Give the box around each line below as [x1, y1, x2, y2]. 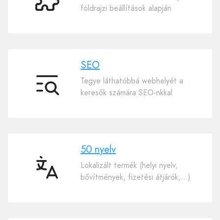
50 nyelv [81, 142, 116, 157]
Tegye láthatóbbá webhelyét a [81, 75, 183, 86]
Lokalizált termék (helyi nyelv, [81, 159, 178, 171]
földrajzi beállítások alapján [81, 2, 171, 14]
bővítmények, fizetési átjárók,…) [81, 171, 191, 183]
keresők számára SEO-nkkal [81, 86, 172, 98]
